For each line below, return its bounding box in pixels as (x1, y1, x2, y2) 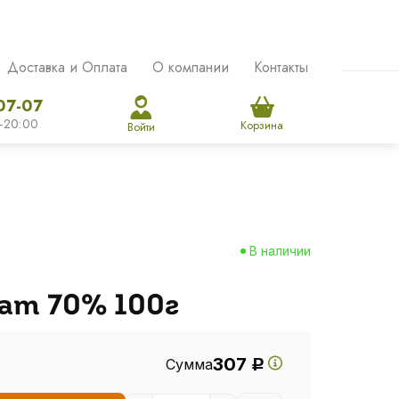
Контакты (253, 57, 308, 77)
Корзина (240, 117, 284, 134)
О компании (151, 57, 229, 77)
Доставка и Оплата (6, 57, 127, 77)
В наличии (248, 243, 311, 258)
